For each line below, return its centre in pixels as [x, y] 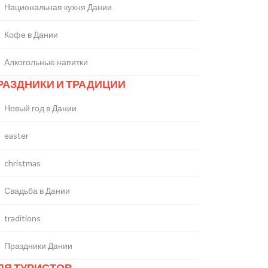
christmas [22, 163]
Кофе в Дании [31, 34]
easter [16, 135]
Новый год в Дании [40, 108]
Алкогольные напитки [46, 62]
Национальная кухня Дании [58, 7]
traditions [22, 218]
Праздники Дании [38, 246]
